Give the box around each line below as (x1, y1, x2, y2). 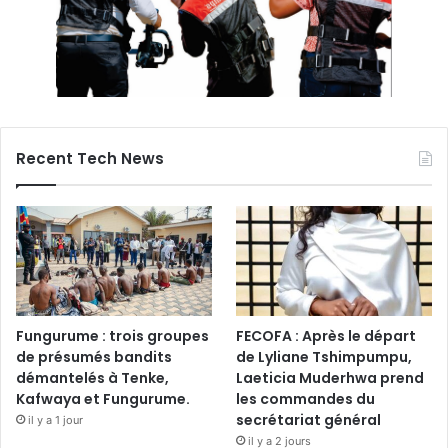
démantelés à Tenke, (16, 368, 169, 389)
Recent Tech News (16, 147, 164, 169)
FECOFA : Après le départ (236, 326, 417, 347)
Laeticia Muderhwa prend (236, 368, 425, 389)
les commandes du (236, 389, 376, 410)
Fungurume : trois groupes (16, 326, 209, 347)
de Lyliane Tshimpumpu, (236, 347, 413, 368)
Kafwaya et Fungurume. (16, 389, 190, 410)
